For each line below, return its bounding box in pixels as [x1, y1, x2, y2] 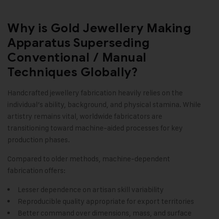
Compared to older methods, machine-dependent [7, 154, 170, 164]
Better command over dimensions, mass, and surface [18, 208, 192, 218]
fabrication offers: [7, 166, 66, 175]
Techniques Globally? [7, 65, 138, 80]
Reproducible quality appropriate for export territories [18, 197, 194, 206]
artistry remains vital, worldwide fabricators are [7, 111, 162, 121]
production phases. [7, 135, 70, 145]
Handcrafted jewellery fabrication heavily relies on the [7, 88, 183, 98]
